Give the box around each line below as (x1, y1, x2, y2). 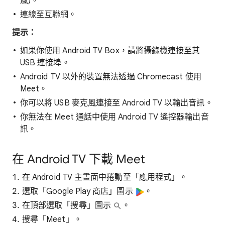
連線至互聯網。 (20, 10, 77, 20)
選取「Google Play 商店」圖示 (22, 186, 135, 196)
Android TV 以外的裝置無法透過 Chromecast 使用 (20, 72, 201, 82)
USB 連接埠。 (20, 58, 70, 68)
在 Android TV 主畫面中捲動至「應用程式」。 (22, 172, 188, 182)
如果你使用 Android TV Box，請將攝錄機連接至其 (20, 46, 200, 56)
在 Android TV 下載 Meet (12, 152, 145, 167)
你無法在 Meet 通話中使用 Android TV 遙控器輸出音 (20, 112, 209, 122)
